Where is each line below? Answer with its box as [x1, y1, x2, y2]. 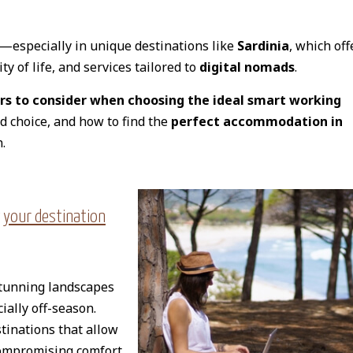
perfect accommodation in [171, 112, 343, 130]
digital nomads [199, 58, 295, 76]
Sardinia [237, 36, 289, 54]
